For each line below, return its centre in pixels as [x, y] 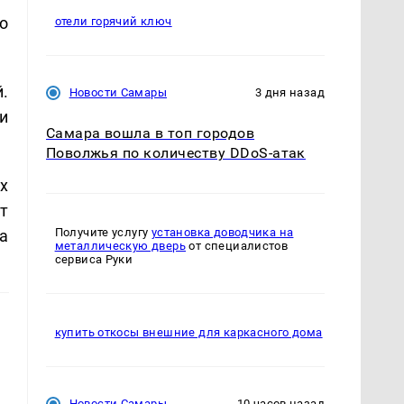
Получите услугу [103, 233]
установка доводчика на [222, 233]
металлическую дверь [120, 246]
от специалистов [237, 246]
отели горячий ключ [113, 22]
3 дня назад [289, 93]
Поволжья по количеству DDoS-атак [175, 153]
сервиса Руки [94, 260]
